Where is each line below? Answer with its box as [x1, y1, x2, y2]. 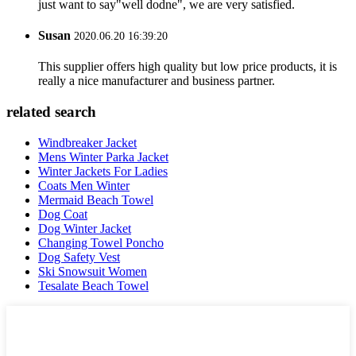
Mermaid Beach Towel [38, 192, 153, 207]
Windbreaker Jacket [38, 135, 137, 149]
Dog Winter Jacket [38, 221, 131, 235]
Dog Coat [38, 207, 87, 221]
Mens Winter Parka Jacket [38, 149, 168, 164]
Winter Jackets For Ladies [38, 164, 168, 178]
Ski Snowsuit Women [38, 264, 147, 278]
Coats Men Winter [38, 178, 130, 192]
